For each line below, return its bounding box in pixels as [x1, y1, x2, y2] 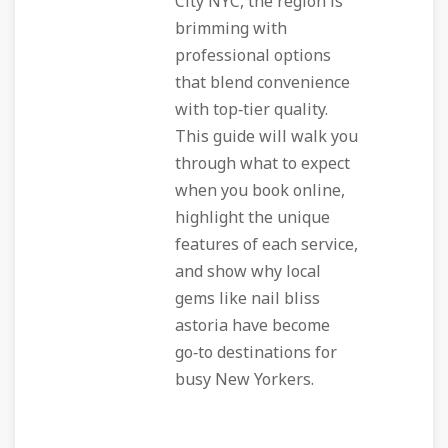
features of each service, [175, 233, 358, 257]
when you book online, [175, 179, 345, 203]
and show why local [175, 260, 321, 284]
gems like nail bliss [175, 287, 320, 311]
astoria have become [175, 314, 330, 338]
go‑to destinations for [175, 341, 337, 365]
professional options [175, 44, 331, 68]
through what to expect [175, 152, 350, 176]
